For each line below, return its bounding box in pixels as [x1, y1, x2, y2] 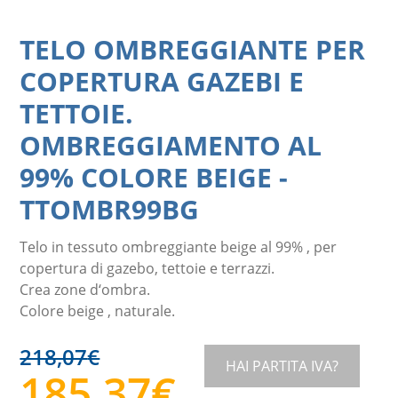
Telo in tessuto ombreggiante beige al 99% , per [20, 236, 338, 256]
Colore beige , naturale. [20, 300, 179, 320]
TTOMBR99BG [20, 190, 200, 227]
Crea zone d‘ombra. [20, 279, 151, 298]
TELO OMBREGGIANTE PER [20, 30, 366, 68]
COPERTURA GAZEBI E [20, 62, 305, 99]
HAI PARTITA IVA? [226, 355, 339, 375]
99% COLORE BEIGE [20, 158, 273, 195]
